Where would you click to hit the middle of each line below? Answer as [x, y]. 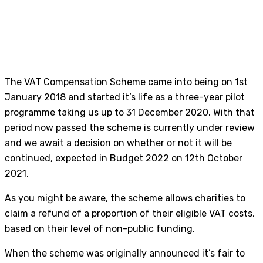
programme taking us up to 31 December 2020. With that [130, 112]
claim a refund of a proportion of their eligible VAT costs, [130, 213]
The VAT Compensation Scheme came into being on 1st [126, 82]
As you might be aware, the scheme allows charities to [125, 198]
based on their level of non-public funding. [100, 229]
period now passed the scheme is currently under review [130, 128]
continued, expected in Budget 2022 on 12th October [124, 158]
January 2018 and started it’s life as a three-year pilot [125, 97]
